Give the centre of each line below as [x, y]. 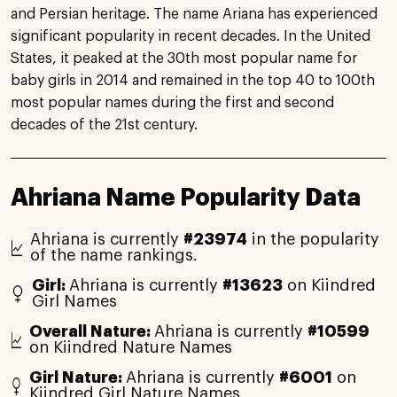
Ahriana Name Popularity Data [186, 198]
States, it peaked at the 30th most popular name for [184, 58]
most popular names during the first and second [172, 102]
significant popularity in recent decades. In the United [191, 36]
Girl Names [75, 301]
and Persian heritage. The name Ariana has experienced [194, 14]
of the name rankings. [113, 255]
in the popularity [313, 239]
